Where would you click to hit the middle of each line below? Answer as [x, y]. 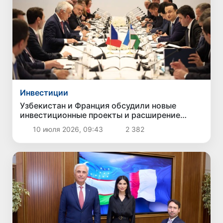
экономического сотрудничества [86, 124]
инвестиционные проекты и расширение [100, 115]
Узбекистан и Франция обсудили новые [98, 105]
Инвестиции [44, 92]
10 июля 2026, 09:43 [68, 129]
